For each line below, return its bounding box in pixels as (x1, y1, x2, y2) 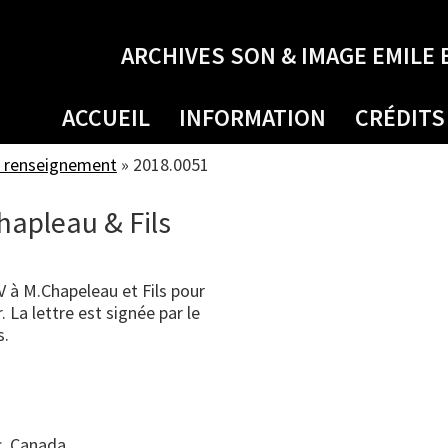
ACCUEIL (62, 102, 150, 133)
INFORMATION (179, 102, 326, 133)
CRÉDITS (355, 102, 445, 133)
